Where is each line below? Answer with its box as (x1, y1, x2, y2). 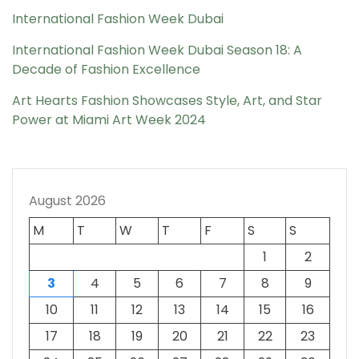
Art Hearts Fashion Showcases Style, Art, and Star (12, 91, 322, 110)
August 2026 (29, 191, 106, 210)
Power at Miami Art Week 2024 (12, 110, 206, 129)
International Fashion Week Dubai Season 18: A (12, 40, 302, 59)
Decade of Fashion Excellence (12, 59, 200, 79)
